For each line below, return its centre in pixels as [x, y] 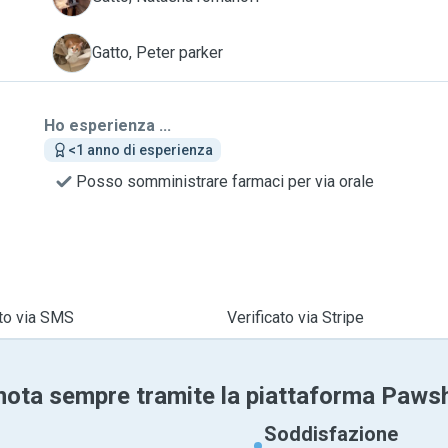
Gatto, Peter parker [157, 52]
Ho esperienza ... [107, 125]
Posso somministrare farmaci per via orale [225, 181]
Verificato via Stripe [295, 317]
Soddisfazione [331, 434]
